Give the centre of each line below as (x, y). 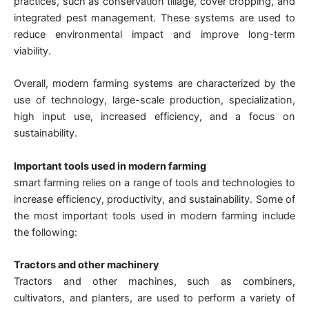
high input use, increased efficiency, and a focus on (154, 117)
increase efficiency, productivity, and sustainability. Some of (154, 199)
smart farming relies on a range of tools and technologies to (154, 182)
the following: (46, 232)
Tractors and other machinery (87, 265)
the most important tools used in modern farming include (154, 216)
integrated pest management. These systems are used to (154, 18)
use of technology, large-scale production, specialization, (154, 100)
